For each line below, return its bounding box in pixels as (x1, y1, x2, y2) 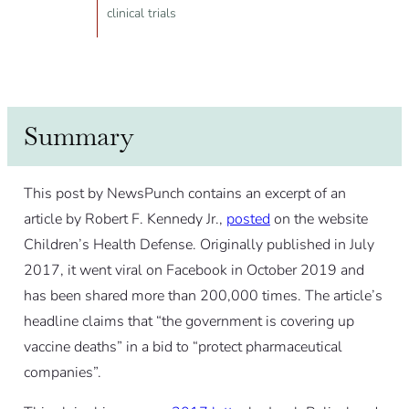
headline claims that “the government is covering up (23, 311, 354, 332)
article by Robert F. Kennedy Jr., (23, 209, 226, 230)
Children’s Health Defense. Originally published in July (23, 235, 374, 256)
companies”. (23, 362, 101, 383)
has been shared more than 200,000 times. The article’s (23, 286, 383, 307)
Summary (23, 120, 134, 153)
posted (225, 209, 270, 230)
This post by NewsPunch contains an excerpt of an (23, 184, 346, 204)
